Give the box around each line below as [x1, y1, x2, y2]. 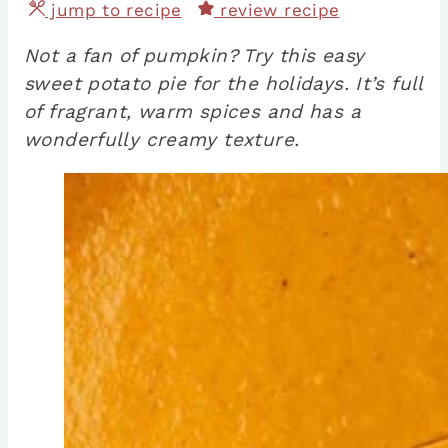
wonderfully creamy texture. [24, 128, 300, 152]
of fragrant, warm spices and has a [24, 100, 361, 124]
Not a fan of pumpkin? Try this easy [24, 44, 365, 68]
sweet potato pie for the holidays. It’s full [24, 72, 423, 96]
